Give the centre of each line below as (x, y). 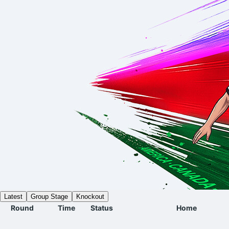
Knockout (90, 196)
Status (102, 208)
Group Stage (49, 196)
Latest (13, 196)
